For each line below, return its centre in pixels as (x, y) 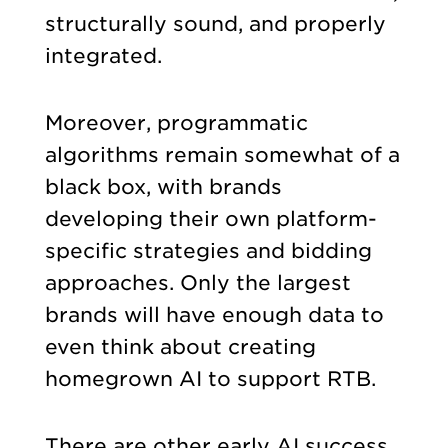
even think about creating (180, 346)
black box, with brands (163, 186)
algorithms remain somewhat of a (222, 154)
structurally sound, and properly (215, 24)
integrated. (106, 56)
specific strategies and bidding (208, 250)
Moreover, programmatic (176, 122)
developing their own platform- (210, 218)
